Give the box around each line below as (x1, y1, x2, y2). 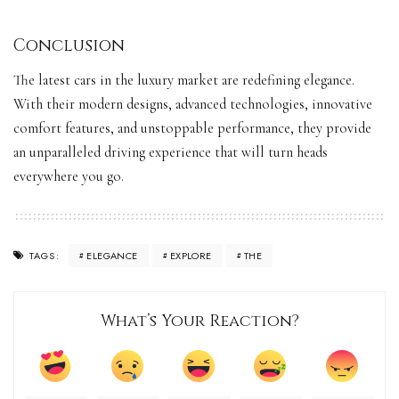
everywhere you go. (13, 167, 124, 186)
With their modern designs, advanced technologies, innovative (13, 95, 372, 114)
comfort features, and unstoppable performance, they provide (13, 119, 371, 138)
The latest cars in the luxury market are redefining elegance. (13, 71, 354, 90)
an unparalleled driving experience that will (13, 143, 268, 162)
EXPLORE (169, 248, 212, 263)
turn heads (268, 143, 328, 162)
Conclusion (13, 34, 125, 57)
